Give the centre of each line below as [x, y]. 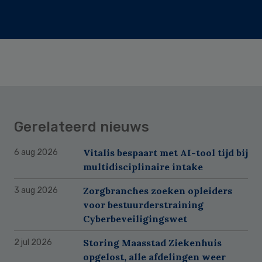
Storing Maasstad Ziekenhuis [152, 242]
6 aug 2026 [36, 152]
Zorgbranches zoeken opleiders [158, 190]
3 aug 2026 [36, 190]
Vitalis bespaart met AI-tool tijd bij [166, 152]
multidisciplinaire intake [143, 166]
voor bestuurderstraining [143, 204]
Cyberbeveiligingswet [135, 218]
